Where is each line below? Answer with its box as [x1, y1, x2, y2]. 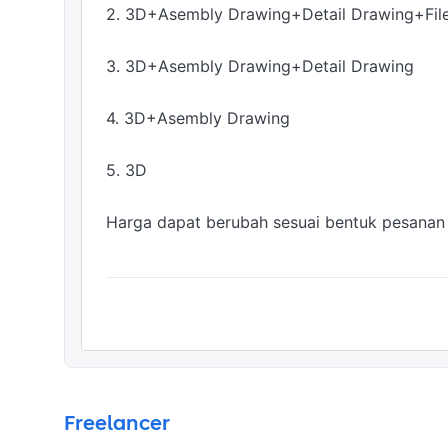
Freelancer [64, 408, 170, 438]
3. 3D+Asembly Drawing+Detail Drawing [106, 56, 414, 76]
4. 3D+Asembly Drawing [106, 108, 290, 128]
